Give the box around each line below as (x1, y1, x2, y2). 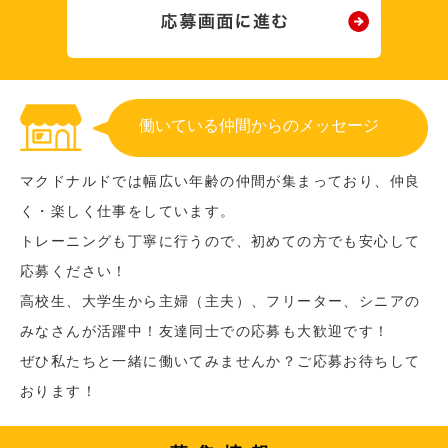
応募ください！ (20, 262, 128, 279)
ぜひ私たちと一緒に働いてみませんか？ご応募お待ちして (20, 352, 421, 369)
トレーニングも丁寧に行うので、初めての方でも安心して (20, 232, 421, 249)
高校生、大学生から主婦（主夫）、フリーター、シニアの (20, 292, 421, 309)
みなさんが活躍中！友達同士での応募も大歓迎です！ (20, 322, 390, 339)
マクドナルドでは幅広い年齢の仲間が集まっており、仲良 (20, 172, 421, 189)
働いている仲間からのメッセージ (139, 116, 379, 134)
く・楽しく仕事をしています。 (20, 202, 236, 219)
